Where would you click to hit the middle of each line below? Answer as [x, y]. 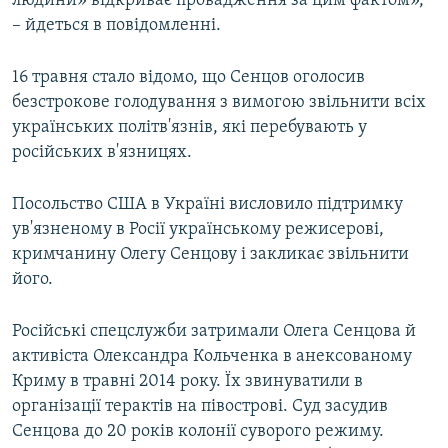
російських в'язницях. [102, 153]
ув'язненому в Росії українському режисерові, [198, 230]
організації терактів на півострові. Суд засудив [200, 407]
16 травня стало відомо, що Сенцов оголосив [188, 78]
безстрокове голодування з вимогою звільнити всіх [219, 103]
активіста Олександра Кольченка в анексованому [212, 357]
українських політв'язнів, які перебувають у [189, 128]
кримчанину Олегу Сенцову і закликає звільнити [210, 255]
